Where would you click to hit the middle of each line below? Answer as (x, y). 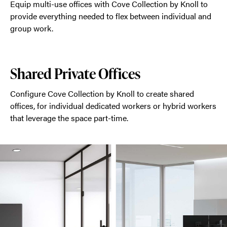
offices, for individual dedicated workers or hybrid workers (113, 106)
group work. (32, 28)
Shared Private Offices (75, 73)
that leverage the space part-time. (69, 118)
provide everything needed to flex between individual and (111, 16)
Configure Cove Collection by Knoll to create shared (102, 93)
